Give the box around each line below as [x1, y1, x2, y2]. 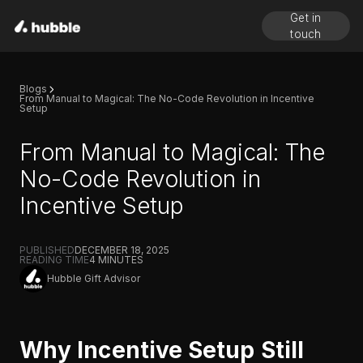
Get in [290, 11, 322, 24]
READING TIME [19, 254, 89, 266]
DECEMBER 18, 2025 [75, 244, 169, 256]
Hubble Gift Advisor [47, 272, 140, 284]
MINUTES [96, 254, 143, 266]
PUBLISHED [19, 244, 75, 256]
